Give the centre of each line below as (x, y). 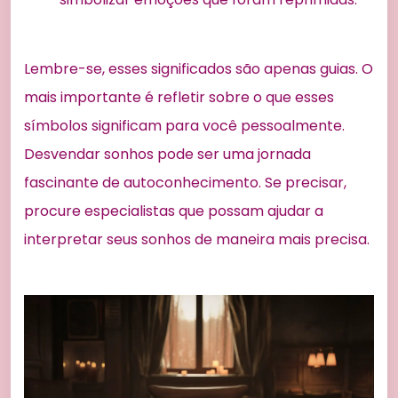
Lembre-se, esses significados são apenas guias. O (199, 68)
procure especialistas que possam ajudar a (174, 211)
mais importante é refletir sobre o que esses (179, 97)
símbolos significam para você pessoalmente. (184, 125)
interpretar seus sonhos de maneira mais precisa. (197, 239)
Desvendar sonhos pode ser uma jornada (167, 154)
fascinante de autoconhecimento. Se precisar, (185, 182)
